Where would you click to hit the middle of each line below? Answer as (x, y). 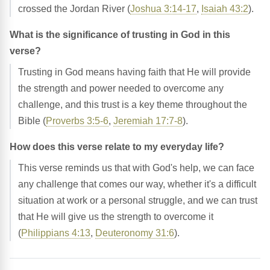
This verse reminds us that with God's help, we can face (136, 168)
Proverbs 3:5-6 (77, 121)
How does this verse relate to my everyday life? (117, 146)
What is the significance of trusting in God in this (120, 34)
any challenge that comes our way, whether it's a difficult (137, 184)
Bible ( (32, 121)
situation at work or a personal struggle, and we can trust (138, 200)
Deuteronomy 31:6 (135, 233)
